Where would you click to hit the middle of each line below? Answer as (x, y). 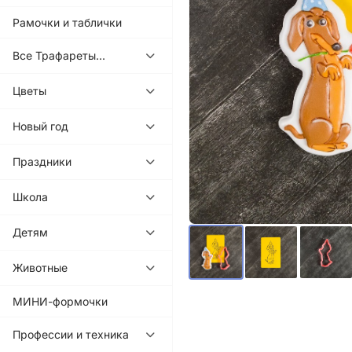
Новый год (40, 126)
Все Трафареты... (59, 56)
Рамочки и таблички (67, 22)
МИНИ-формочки (60, 301)
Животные (40, 268)
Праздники (42, 162)
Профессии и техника (71, 335)
